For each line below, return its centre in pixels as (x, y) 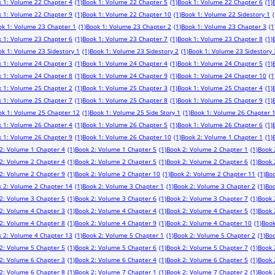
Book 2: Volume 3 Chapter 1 (123, 186)
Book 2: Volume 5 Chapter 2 (215, 235)
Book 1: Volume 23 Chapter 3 (224, 26)
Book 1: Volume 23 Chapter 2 (129, 26)
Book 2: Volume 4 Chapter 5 (207, 211)
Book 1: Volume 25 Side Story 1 (135, 112)
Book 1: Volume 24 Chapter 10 (222, 76)
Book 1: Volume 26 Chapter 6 (220, 125)
